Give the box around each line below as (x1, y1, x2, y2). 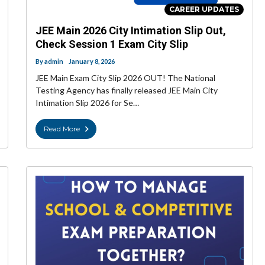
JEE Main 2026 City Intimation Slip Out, (35, 24, 226, 37)
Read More (44, 124, 80, 134)
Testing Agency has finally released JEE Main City (35, 85, 218, 96)
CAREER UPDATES (169, 5, 239, 14)
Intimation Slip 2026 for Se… (35, 98, 139, 108)
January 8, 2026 (69, 57, 115, 66)
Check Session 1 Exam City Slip (35, 38, 188, 51)
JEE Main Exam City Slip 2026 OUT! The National (35, 73, 215, 83)
